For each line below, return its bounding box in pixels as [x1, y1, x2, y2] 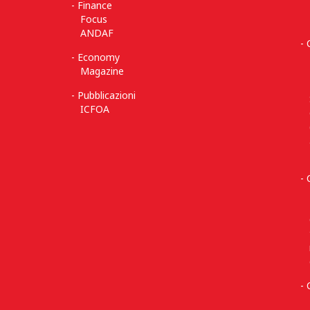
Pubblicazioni [77, 89, 136, 102]
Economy [77, 51, 120, 64]
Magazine [80, 64, 124, 77]
